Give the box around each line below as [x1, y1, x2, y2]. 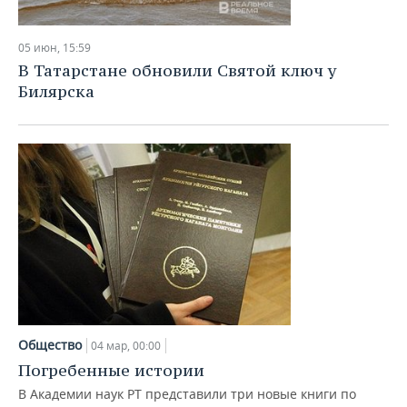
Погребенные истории [18, 360, 204, 381]
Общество [18, 336, 82, 353]
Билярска [18, 81, 94, 102]
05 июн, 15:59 [18, 40, 91, 55]
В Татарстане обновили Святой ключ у [18, 60, 337, 81]
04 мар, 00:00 [91, 338, 161, 353]
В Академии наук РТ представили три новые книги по [18, 385, 356, 402]
